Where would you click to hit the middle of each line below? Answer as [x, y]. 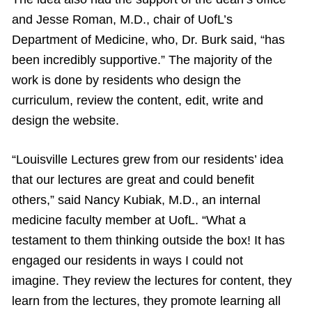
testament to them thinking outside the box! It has [148, 241]
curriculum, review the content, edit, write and [138, 101]
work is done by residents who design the [126, 80]
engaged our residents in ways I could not [127, 261]
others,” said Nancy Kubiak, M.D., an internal [136, 200]
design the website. [65, 121]
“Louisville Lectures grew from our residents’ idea [148, 160]
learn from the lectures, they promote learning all [146, 301]
